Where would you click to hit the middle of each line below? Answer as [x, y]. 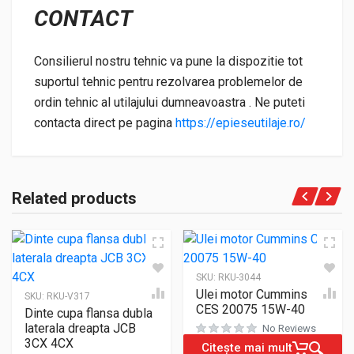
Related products [74, 198]
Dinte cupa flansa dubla [88, 313]
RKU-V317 [68, 296]
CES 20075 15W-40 [250, 309]
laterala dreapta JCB [80, 328]
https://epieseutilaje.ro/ [241, 122]
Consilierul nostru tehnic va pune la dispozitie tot [168, 61]
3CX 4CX [49, 343]
